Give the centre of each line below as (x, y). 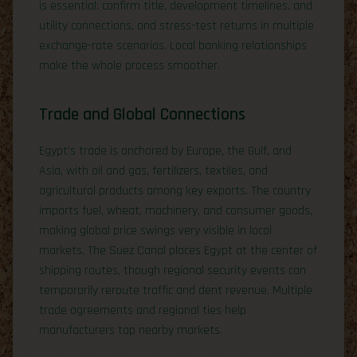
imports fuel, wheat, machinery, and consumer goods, (176, 210)
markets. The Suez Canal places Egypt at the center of (178, 250)
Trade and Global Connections (142, 114)
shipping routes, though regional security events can (173, 270)
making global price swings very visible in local (155, 230)
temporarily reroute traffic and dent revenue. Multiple (176, 290)
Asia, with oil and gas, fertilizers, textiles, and (153, 171)
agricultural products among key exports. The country (175, 190)
